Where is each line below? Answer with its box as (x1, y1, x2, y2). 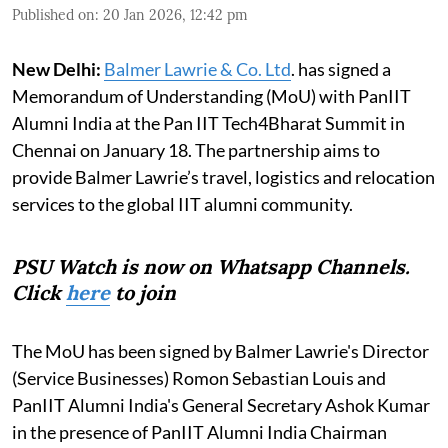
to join (110, 279, 176, 305)
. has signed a (291, 57, 391, 80)
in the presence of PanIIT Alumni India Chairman (12, 420, 387, 443)
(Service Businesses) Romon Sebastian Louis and (12, 366, 386, 389)
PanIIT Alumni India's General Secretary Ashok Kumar (12, 393, 430, 416)
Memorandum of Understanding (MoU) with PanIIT (12, 84, 411, 107)
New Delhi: (12, 57, 101, 80)
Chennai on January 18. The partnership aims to (12, 138, 380, 161)
